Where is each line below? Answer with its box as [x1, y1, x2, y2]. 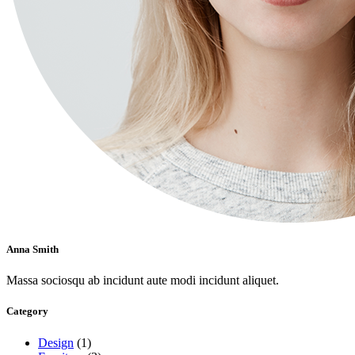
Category [6, 305, 48, 318]
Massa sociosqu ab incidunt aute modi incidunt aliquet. [6, 273, 279, 288]
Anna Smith [6, 243, 59, 256]
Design [38, 335, 74, 349]
